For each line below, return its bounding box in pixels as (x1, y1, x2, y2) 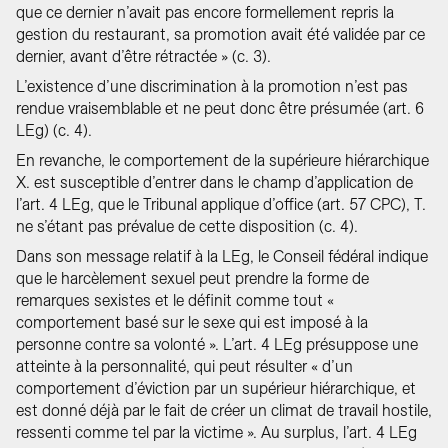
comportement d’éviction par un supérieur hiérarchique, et (16, 380, 416, 397)
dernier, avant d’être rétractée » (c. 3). (16, 48, 271, 65)
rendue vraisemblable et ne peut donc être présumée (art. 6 (16, 100, 424, 117)
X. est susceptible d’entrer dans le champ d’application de (16, 174, 413, 191)
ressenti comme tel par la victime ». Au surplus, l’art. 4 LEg (16, 424, 417, 441)
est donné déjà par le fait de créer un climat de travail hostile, (16, 402, 432, 419)
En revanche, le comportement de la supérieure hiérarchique (16, 152, 429, 169)
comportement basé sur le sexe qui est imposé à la (16, 314, 368, 331)
